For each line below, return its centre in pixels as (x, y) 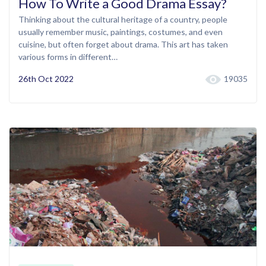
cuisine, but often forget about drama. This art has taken (123, 45)
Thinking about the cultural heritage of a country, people (123, 20)
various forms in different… (68, 57)
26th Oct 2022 (46, 79)
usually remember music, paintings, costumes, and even (121, 32)
